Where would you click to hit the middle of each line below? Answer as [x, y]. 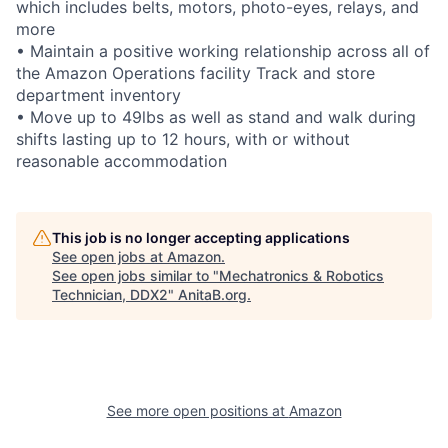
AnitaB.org [212, 294]
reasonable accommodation [121, 160]
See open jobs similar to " [135, 275]
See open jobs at [109, 256]
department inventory [98, 94]
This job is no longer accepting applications [201, 237]
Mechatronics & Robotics [301, 275]
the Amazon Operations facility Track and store [195, 72]
